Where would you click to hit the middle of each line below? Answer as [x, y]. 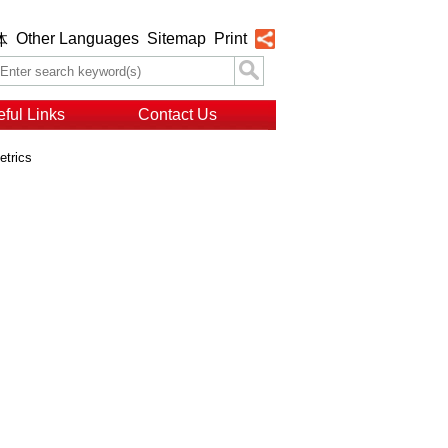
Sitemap [176, 38]
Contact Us [177, 114]
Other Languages [77, 38]
